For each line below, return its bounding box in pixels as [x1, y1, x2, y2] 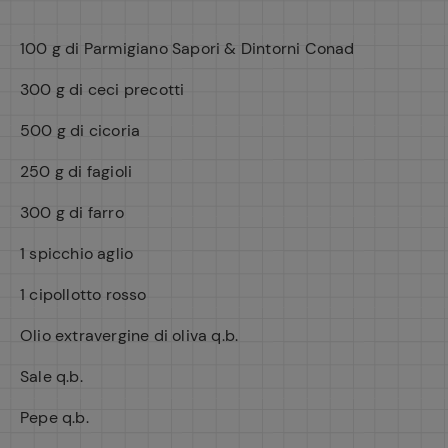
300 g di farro [20, 202, 124, 223]
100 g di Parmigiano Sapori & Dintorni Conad [20, 38, 355, 59]
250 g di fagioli [20, 161, 133, 182]
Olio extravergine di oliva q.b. [20, 325, 239, 346]
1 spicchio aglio [20, 243, 134, 264]
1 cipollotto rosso [20, 284, 147, 305]
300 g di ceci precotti [20, 79, 185, 100]
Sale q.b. [20, 366, 83, 387]
